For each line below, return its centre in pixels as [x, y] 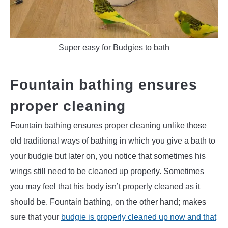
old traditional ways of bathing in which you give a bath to [113, 140]
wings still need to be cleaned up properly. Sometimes [107, 171]
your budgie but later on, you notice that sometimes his [108, 156]
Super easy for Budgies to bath [114, 48]
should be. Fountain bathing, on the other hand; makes [108, 202]
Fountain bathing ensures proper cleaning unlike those [108, 125]
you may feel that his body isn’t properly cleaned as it [105, 186]
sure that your [36, 217]
